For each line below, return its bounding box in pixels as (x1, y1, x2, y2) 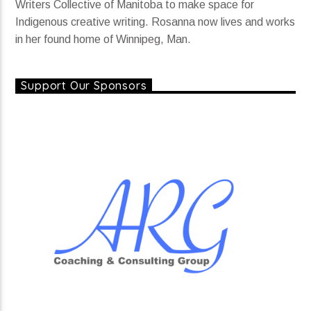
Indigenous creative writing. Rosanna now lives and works (15, 15, 296, 28)
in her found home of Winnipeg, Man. (15, 33, 192, 45)
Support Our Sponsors (21, 78, 147, 92)
